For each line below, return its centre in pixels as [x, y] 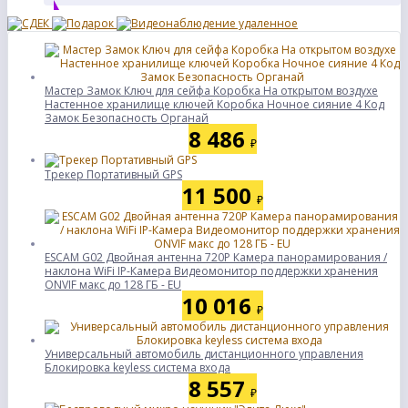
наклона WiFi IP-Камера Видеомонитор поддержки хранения [211, 271]
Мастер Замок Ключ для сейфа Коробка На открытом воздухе [211, 91]
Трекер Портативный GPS [113, 174]
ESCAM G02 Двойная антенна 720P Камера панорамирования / [216, 257]
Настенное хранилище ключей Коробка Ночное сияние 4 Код [214, 104]
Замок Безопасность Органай [127, 118]
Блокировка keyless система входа [138, 367]
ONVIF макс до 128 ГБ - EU [113, 285]
